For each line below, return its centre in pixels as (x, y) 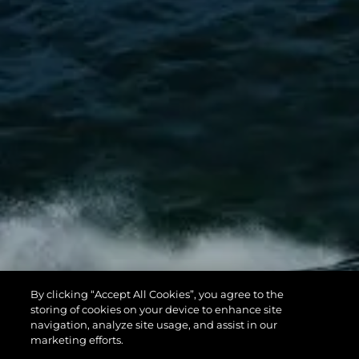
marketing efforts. (77, 340)
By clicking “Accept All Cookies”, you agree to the (157, 294)
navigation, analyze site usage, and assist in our (154, 325)
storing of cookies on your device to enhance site (157, 309)
